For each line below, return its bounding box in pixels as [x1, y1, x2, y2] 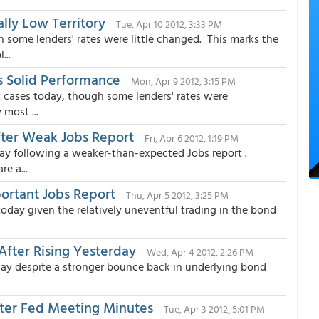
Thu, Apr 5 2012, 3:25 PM [126, 187, 229, 202]
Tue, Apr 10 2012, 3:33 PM [116, 16, 222, 31]
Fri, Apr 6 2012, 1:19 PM [145, 130, 239, 145]
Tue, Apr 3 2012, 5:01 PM [164, 301, 265, 316]
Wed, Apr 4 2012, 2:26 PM [147, 244, 253, 259]
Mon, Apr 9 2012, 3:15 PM [131, 73, 236, 88]
